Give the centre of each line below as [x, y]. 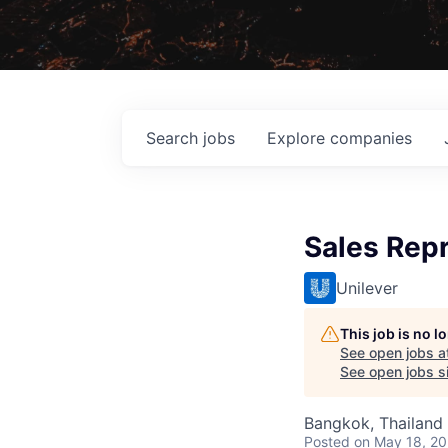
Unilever [367, 287]
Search [174, 137]
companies [371, 137]
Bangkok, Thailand [373, 422]
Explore [298, 137]
